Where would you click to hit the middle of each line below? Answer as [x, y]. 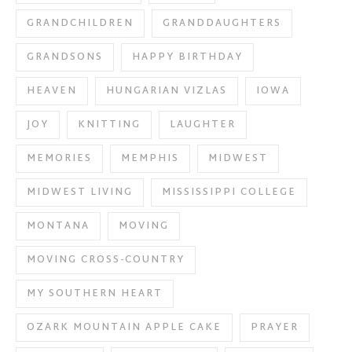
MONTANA [58, 226]
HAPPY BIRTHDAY [187, 57]
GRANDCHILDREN [80, 23]
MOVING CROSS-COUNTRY [106, 260]
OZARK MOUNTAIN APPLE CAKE [124, 327]
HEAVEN [52, 91]
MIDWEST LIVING [80, 192]
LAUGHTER [203, 125]
